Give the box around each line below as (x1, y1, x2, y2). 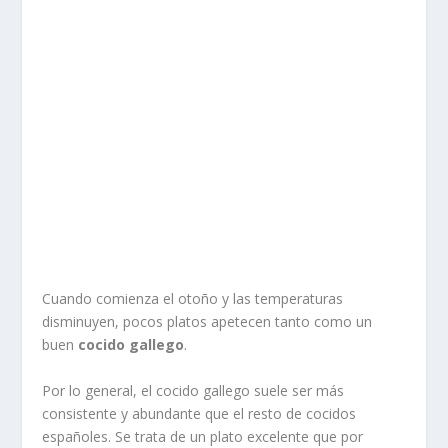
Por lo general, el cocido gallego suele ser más (42, 380, 345, 400)
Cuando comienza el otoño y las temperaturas (42, 289, 344, 309)
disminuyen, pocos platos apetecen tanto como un (42, 312, 373, 332)
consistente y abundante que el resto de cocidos (42, 403, 357, 423)
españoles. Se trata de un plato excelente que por (42, 426, 364, 446)
